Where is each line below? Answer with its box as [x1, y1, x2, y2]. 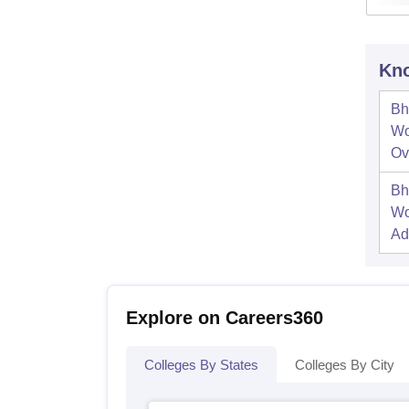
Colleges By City [295, 357, 394, 372]
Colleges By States [144, 357, 258, 372]
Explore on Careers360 [126, 308, 323, 328]
